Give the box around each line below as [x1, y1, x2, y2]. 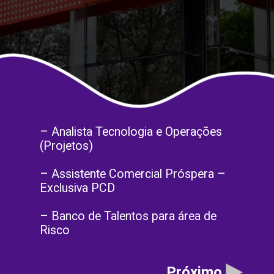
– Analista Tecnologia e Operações [40, 125, 223, 139]
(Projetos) [40, 139, 94, 154]
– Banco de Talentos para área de [40, 209, 217, 224]
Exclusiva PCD [40, 181, 116, 196]
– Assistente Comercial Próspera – [40, 167, 226, 182]
